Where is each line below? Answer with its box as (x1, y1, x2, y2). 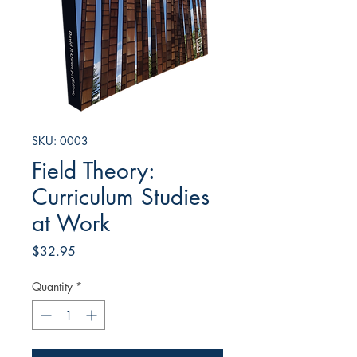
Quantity (32, 279, 73, 295)
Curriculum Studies (32, 182, 210, 212)
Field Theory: (32, 156, 155, 186)
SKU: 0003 (32, 133, 88, 149)
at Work (32, 209, 110, 238)
